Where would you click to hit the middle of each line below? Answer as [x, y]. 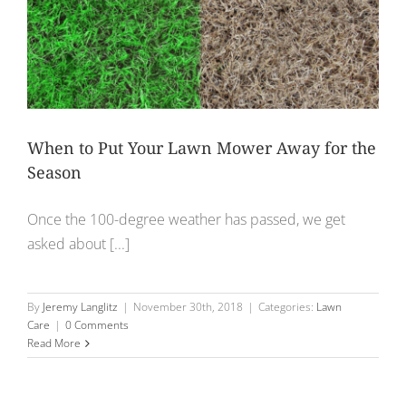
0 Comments [97, 325]
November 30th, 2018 [188, 307]
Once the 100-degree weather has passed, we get [186, 220]
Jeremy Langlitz [80, 307]
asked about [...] [78, 244]
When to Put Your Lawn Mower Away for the [202, 148]
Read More [54, 343]
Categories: [287, 307]
